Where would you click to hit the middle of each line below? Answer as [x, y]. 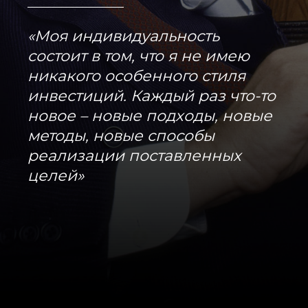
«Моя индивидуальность [123, 36]
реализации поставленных [134, 156]
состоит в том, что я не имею [139, 56]
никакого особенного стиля [136, 76]
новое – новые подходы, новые [150, 116]
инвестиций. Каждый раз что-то [152, 96]
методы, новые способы [121, 136]
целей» [56, 176]
